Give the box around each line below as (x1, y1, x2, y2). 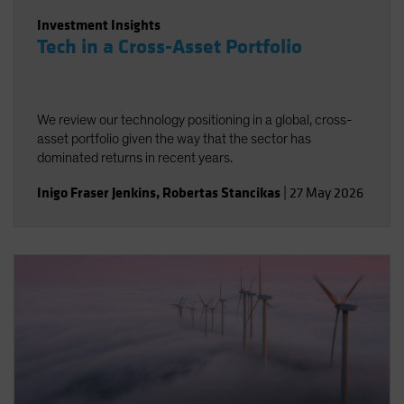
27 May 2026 (289, 184, 363, 202)
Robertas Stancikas (162, 183, 280, 202)
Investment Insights (37, 15, 161, 34)
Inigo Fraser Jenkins (37, 183, 156, 202)
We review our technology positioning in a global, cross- (37, 113, 353, 127)
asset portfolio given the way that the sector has (37, 132, 311, 146)
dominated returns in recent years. (37, 151, 233, 165)
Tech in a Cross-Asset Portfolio (37, 34, 302, 60)
